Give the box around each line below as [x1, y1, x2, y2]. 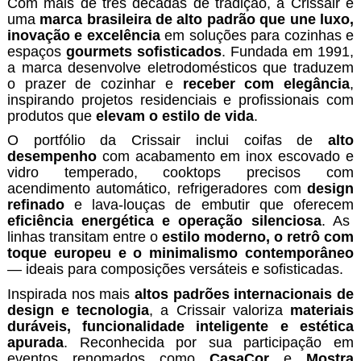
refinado [6, 197, 64, 214]
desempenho [6, 148, 97, 165]
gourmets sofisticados [65, 43, 222, 60]
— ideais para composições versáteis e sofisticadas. [6, 261, 343, 278]
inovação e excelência [6, 27, 160, 44]
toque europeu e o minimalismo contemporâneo [6, 245, 355, 262]
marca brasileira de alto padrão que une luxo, [39, 10, 355, 27]
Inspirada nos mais [6, 286, 135, 303]
